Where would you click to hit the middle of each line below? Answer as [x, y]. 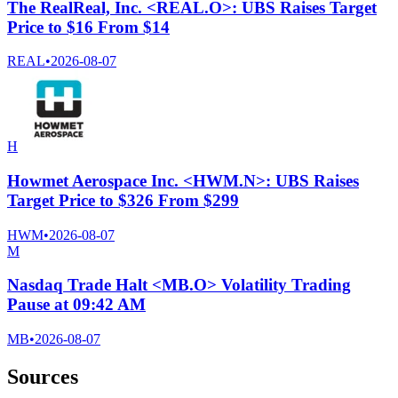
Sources [43, 377]
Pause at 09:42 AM [76, 305]
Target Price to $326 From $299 [123, 200]
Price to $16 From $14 [88, 27]
